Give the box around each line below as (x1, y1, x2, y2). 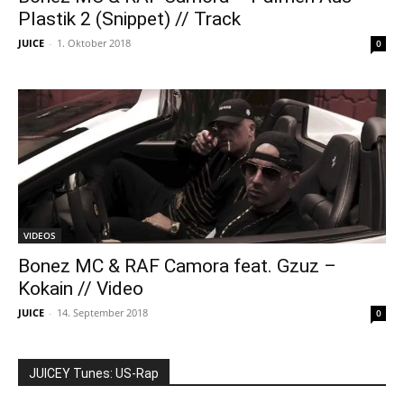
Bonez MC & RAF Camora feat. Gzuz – (18, 254, 336, 277)
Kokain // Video (18, 277, 143, 299)
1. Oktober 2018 (57, 36, 131, 50)
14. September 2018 (57, 305, 148, 319)
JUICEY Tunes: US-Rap (29, 365, 159, 381)
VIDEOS (23, 228, 56, 242)
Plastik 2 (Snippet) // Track (18, 8, 241, 31)
